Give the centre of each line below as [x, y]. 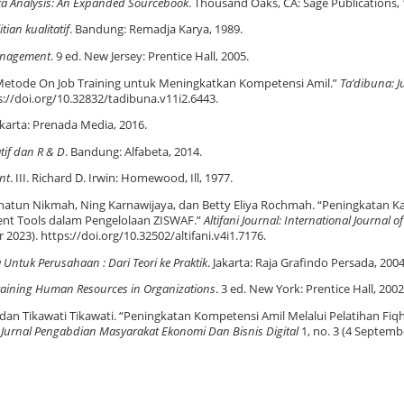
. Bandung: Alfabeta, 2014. [133, 151]
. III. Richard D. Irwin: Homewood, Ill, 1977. [121, 179]
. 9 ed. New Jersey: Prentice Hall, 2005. [150, 56]
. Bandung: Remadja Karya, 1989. [156, 30]
